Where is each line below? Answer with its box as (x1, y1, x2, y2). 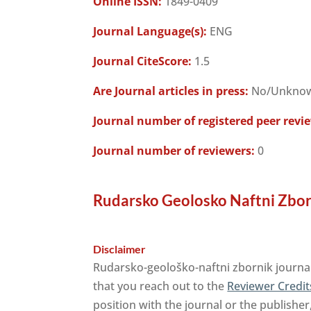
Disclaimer (93, 242, 146, 255)
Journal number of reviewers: (93, 143, 255, 158)
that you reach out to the (93, 278, 228, 294)
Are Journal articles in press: (93, 83, 249, 99)
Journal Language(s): (93, 24, 208, 39)
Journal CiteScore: (93, 53, 192, 69)
